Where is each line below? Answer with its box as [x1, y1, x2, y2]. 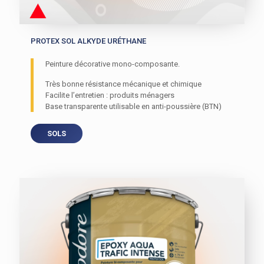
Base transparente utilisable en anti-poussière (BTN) [45, 102, 222, 111]
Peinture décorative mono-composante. [45, 60, 180, 69]
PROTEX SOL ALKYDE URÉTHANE [31, 37, 147, 46]
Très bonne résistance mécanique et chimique [45, 80, 202, 89]
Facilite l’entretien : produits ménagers [45, 91, 175, 100]
